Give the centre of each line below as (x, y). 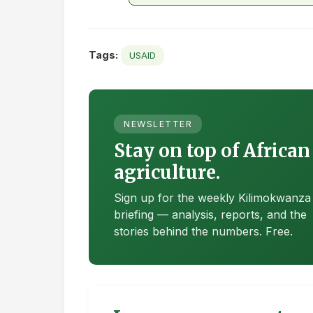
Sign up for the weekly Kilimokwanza (212, 198)
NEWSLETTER (158, 124)
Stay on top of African (212, 151)
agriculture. (167, 173)
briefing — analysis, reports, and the (210, 215)
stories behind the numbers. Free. (203, 232)
